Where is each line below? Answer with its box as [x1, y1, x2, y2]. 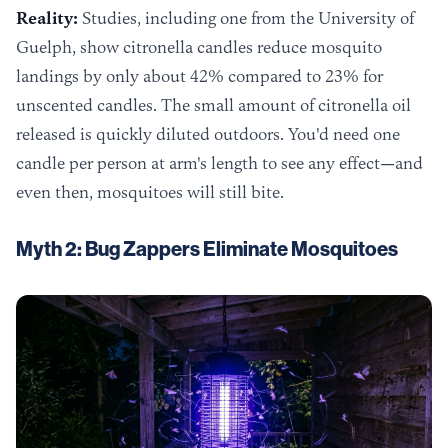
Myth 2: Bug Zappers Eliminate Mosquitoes [16, 237, 398, 261]
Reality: [16, 8, 78, 28]
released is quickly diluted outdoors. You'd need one [16, 124, 400, 144]
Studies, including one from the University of [78, 8, 414, 28]
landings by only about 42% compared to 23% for [16, 66, 383, 86]
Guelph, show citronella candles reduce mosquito [16, 37, 382, 57]
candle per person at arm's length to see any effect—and [16, 153, 423, 173]
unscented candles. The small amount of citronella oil [16, 95, 411, 115]
